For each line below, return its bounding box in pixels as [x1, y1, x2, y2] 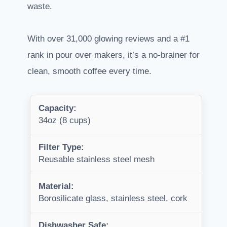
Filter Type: [39, 142, 84, 153]
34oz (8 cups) [39, 116, 91, 126]
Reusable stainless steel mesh [39, 155, 155, 165]
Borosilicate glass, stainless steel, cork [39, 194, 187, 204]
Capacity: [39, 103, 77, 113]
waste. [27, 2, 52, 12]
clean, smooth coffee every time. [27, 66, 152, 77]
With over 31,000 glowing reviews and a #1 [27, 34, 190, 44]
